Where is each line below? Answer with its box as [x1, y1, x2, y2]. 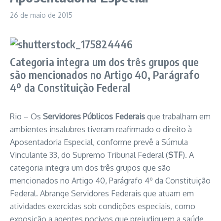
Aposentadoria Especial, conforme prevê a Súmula [10, 137, 188, 147]
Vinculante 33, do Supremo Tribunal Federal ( [10, 150, 168, 160]
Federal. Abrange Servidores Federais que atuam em [10, 188, 194, 198]
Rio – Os [10, 111, 43, 121]
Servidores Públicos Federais [43, 111, 145, 121]
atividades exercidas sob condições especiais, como [10, 201, 195, 211]
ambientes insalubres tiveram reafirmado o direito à [10, 124, 192, 134]
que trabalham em [145, 111, 211, 121]
